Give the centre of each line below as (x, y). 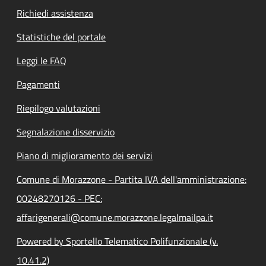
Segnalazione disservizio (66, 132)
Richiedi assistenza (55, 13)
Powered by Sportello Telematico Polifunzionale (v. (117, 241)
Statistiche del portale (61, 37)
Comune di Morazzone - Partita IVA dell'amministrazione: (132, 179)
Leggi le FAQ (42, 61)
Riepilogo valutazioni (58, 108)
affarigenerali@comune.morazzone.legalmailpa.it (115, 217)
